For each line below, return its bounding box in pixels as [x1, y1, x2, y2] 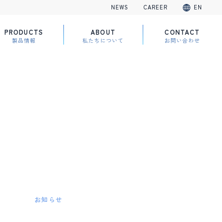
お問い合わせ [165, 36, 200, 45]
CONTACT [165, 27, 200, 37]
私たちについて [82, 36, 124, 45]
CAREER [143, 3, 168, 11]
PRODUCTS [4, 27, 44, 37]
